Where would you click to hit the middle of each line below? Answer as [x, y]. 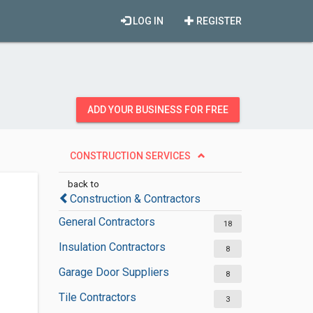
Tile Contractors [97, 297]
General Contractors [107, 222]
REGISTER [218, 21]
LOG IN [147, 21]
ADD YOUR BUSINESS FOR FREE [158, 110]
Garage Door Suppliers [114, 272]
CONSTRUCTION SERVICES [130, 156]
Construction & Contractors [135, 199]
